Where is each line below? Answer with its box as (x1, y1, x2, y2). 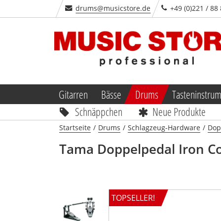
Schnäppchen (74, 104, 122, 119)
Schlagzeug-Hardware (127, 122, 200, 132)
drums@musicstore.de (75, 3, 150, 13)
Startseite (59, 122, 91, 132)
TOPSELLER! (111, 192, 155, 203)
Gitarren (58, 86, 88, 102)
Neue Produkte (152, 104, 206, 119)
